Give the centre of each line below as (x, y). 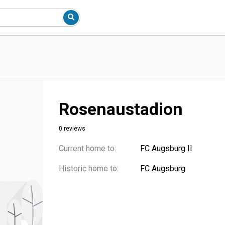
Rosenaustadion (121, 109)
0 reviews (72, 129)
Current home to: (87, 148)
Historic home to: (89, 168)
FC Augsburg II (166, 148)
